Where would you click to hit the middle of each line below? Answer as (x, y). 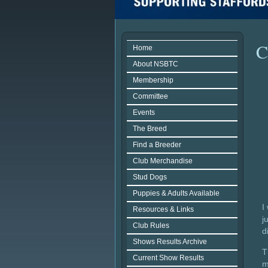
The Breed (150, 129)
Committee (150, 96)
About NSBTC (156, 64)
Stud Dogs (150, 177)
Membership (153, 80)
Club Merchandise (163, 161)
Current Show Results (168, 258)
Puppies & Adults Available (176, 193)
